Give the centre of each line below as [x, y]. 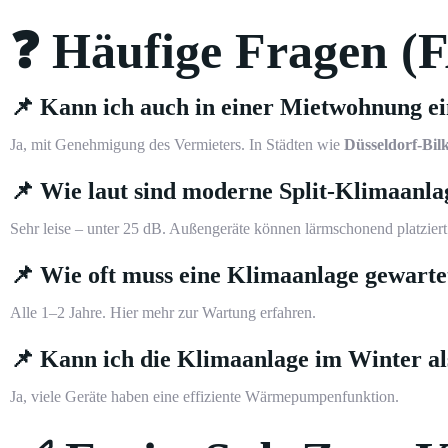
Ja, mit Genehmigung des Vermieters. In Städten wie [177, 145]
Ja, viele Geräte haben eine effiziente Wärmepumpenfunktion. [204, 397]
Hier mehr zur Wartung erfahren [211, 313]
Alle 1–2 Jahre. [60, 313]
